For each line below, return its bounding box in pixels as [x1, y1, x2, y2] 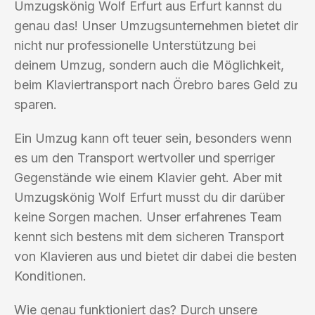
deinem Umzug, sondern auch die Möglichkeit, [14, 57, 284, 72]
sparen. [14, 96, 57, 112]
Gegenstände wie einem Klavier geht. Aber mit [14, 169, 282, 185]
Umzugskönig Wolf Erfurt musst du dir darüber [14, 189, 285, 205]
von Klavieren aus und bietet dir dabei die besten [14, 248, 297, 264]
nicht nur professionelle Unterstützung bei [14, 37, 256, 53]
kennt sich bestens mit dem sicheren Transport [14, 229, 284, 244]
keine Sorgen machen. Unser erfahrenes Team [14, 209, 282, 224]
